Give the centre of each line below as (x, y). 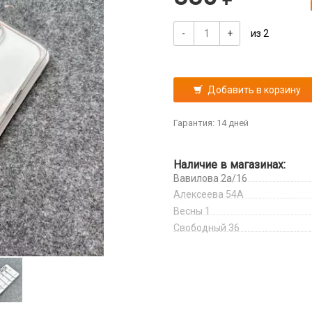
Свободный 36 (206, 228)
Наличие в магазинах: (229, 165)
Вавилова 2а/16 (210, 178)
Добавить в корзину (254, 90)
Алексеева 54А (208, 194)
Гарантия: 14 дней (211, 123)
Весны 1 (192, 211)
